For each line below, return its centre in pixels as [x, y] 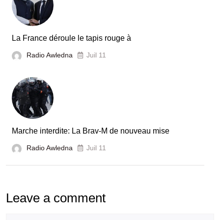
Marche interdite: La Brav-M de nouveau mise [91, 131]
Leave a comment [56, 198]
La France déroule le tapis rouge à [71, 38]
